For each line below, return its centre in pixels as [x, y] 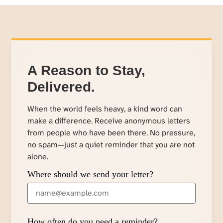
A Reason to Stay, [87, 71]
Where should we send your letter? [91, 174]
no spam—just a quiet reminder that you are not [111, 145]
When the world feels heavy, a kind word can [105, 109]
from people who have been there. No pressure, [111, 133]
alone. [38, 157]
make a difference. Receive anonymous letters [109, 121]
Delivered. [61, 87]
